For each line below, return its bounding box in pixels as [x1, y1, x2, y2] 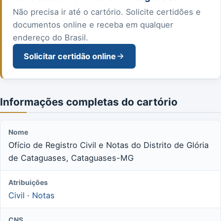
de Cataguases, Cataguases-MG [8, 152, 134, 163]
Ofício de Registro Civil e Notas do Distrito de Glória [8, 140, 209, 150]
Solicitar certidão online [24, 51, 116, 61]
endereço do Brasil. [13, 32, 88, 42]
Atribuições [8, 178, 48, 186]
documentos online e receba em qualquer [13, 19, 173, 30]
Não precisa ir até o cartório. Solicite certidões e [13, 6, 201, 17]
